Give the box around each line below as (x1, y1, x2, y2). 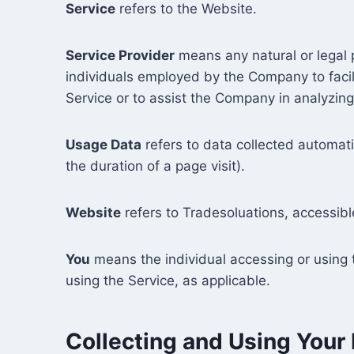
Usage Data (66, 137, 141, 153)
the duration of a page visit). (66, 158, 245, 174)
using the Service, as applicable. (66, 273, 270, 288)
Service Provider (66, 47, 175, 63)
